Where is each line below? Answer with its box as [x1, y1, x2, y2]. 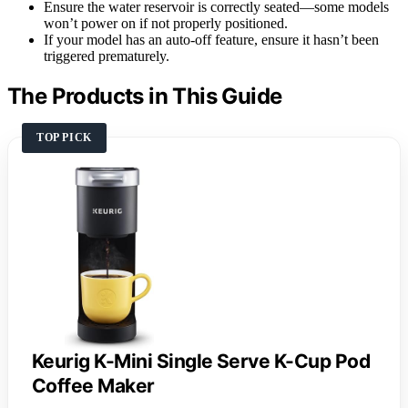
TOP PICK [36, 130, 92, 144]
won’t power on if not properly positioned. [44, 15, 288, 31]
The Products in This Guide [7, 82, 282, 109]
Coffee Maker [32, 373, 155, 397]
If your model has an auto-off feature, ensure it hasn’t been [44, 31, 379, 47]
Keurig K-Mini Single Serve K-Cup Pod [32, 349, 371, 372]
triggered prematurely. [44, 47, 169, 64]
